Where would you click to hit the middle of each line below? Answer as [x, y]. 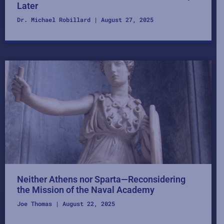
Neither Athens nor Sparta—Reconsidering [101, 179]
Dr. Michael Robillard [55, 20]
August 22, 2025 [87, 203]
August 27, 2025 [125, 20]
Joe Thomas [36, 203]
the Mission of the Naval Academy [86, 189]
